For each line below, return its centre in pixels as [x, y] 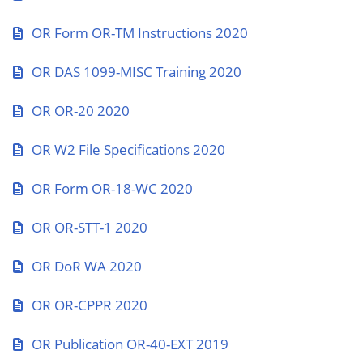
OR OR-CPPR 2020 [90, 305]
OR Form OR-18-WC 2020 [112, 188]
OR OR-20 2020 [81, 111]
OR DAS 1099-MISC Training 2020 [137, 72]
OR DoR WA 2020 [87, 266]
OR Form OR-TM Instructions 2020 [140, 33]
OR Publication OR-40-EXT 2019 [130, 344]
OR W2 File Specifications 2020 [128, 149]
